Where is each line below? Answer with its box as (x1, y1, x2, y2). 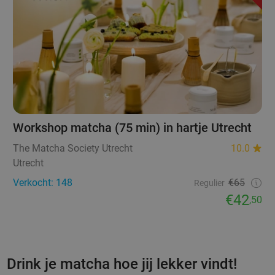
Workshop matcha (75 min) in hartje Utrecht (13, 120, 252, 136)
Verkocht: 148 (13, 177, 73, 189)
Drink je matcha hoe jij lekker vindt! (6, 255, 237, 273)
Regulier (193, 178, 225, 188)
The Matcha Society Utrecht (13, 142, 133, 155)
